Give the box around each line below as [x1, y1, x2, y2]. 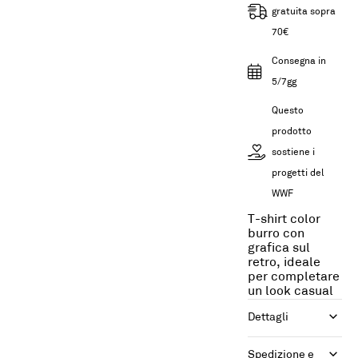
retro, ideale [247, 257, 320, 269]
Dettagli [247, 312, 288, 324]
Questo [271, 106, 304, 116]
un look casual [247, 285, 333, 298]
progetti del [271, 169, 324, 178]
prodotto [271, 127, 312, 137]
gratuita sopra [271, 7, 336, 17]
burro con [247, 228, 304, 241]
